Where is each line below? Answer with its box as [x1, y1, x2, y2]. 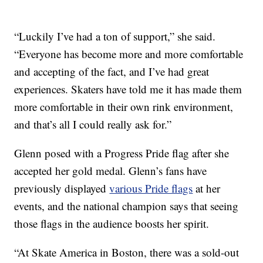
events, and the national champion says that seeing [14, 198, 239, 214]
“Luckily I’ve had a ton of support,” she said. [14, 29, 216, 44]
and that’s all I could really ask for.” [14, 117, 172, 132]
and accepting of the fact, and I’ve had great [14, 64, 210, 79]
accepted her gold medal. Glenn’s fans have [14, 163, 207, 178]
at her [193, 181, 221, 196]
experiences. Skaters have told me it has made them [14, 82, 242, 97]
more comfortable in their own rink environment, [14, 99, 234, 114]
